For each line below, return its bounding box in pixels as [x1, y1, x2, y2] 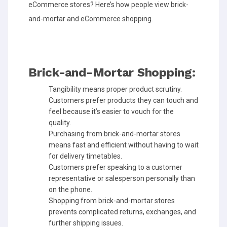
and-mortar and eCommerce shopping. [28, 14, 153, 23]
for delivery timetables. [49, 152, 122, 160]
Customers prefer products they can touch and [49, 96, 198, 104]
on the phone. [49, 185, 92, 194]
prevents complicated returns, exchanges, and [49, 207, 196, 216]
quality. [49, 118, 72, 127]
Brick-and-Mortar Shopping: [28, 65, 196, 80]
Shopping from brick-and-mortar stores [49, 196, 175, 205]
